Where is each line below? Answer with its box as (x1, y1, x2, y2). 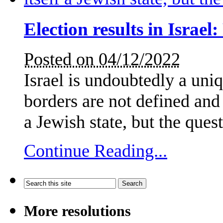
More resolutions (24, 203, 131, 220)
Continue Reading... (24, 141, 167, 161)
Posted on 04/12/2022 (24, 49, 180, 70)
